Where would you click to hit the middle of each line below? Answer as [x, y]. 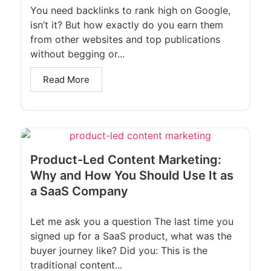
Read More [66, 79]
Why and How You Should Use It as [132, 175]
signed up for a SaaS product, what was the [131, 236]
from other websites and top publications [125, 39]
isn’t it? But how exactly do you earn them [127, 24]
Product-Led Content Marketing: [126, 159]
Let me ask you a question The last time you [132, 221]
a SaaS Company [79, 191]
